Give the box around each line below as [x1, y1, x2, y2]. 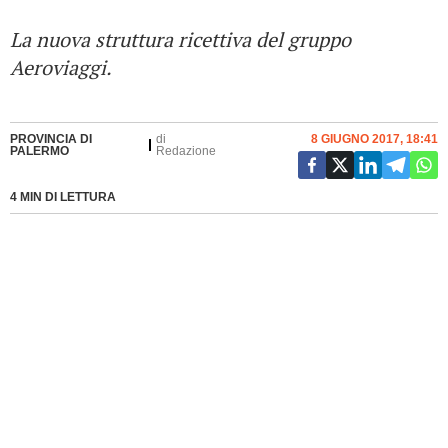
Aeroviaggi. [10, 54, 112, 81]
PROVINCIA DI [10, 132, 92, 146]
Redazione [156, 144, 216, 158]
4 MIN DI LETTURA [10, 190, 116, 204]
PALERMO [10, 144, 69, 158]
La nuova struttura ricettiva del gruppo [10, 26, 351, 53]
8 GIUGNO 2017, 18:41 [311, 132, 438, 146]
